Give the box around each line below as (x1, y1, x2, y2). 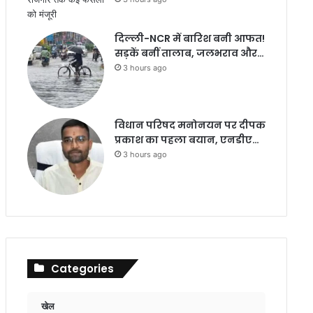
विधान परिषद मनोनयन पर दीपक (114, 118, 265, 132)
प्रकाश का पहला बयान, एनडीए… (114, 133, 259, 147)
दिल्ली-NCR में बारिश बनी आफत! (114, 31, 265, 45)
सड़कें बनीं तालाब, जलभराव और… (114, 46, 264, 60)
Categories (50, 261, 114, 276)
